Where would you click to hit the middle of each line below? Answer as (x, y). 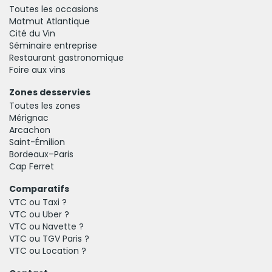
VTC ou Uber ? (39, 214)
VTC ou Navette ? (46, 226)
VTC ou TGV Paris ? (49, 238)
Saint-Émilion (37, 142)
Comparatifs (39, 189)
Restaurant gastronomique (66, 57)
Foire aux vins (37, 70)
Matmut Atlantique (49, 21)
